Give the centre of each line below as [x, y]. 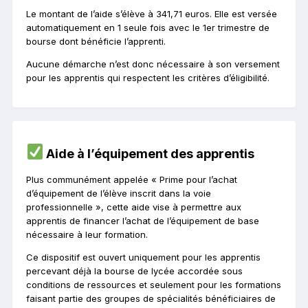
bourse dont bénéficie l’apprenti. [96, 42]
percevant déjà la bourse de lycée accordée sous [134, 271]
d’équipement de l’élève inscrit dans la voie [119, 194]
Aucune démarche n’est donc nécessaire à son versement [153, 64]
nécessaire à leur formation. [87, 235]
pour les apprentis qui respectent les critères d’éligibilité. [148, 78]
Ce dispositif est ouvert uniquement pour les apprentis [143, 257]
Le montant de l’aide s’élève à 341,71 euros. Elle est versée [152, 14]
